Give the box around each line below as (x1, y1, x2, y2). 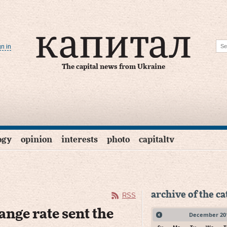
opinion (21, 135, 52, 144)
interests (61, 135, 98, 144)
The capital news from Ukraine (61, 63, 165, 70)
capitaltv (139, 135, 174, 144)
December (188, 211, 218, 219)
